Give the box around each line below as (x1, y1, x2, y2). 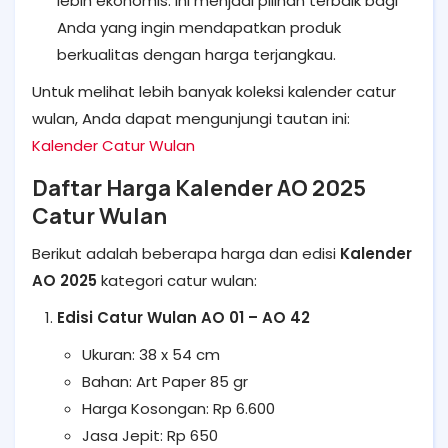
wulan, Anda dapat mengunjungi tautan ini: (32, 108, 350, 129)
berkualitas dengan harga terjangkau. (57, 44, 336, 65)
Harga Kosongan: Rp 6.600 (82, 398, 275, 419)
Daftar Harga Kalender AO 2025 (32, 173, 366, 203)
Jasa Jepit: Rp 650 (82, 425, 218, 446)
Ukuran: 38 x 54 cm (82, 344, 220, 365)
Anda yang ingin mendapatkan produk (57, 17, 341, 38)
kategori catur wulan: (97, 270, 257, 291)
